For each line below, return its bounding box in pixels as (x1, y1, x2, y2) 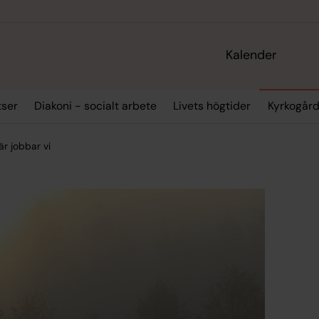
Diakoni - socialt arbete (33, 98, 157, 114)
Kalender (226, 46, 278, 64)
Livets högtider (173, 98, 251, 114)
